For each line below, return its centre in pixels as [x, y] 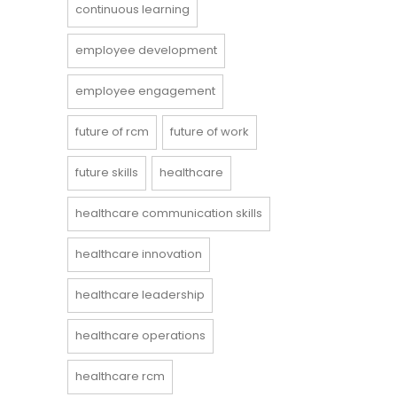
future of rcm [112, 132]
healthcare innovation [139, 254]
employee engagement [145, 91]
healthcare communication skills [169, 214]
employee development [146, 51]
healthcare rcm [120, 377]
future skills [107, 173]
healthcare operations [140, 336]
